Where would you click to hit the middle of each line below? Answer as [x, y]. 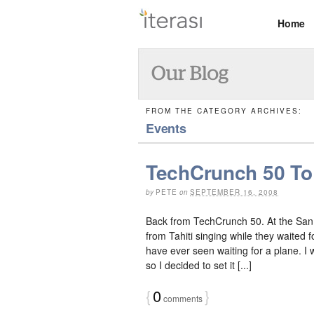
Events [166, 128]
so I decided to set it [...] [199, 265]
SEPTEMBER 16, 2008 [234, 192]
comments [182, 298]
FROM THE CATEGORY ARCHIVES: [224, 111]
